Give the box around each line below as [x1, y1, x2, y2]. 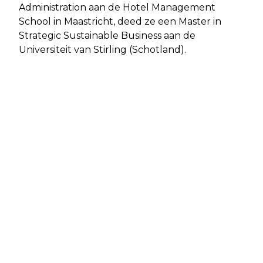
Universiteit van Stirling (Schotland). [19, 44, 186, 56]
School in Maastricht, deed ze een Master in [19, 16, 221, 28]
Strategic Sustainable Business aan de [19, 30, 195, 42]
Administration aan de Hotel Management [19, 2, 215, 14]
